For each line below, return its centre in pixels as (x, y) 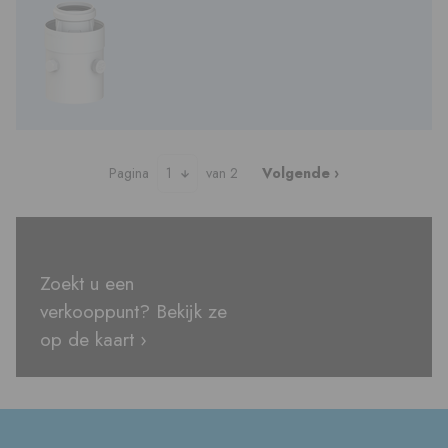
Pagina (129, 172)
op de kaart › (93, 338)
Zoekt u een (87, 282)
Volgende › (300, 172)
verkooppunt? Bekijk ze (133, 310)
